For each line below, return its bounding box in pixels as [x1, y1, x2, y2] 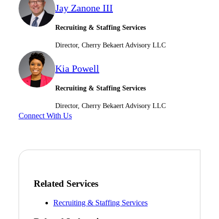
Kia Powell [55, 63, 99, 74]
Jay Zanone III [55, 2, 113, 13]
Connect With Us [19, 111, 72, 120]
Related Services [34, 178, 98, 189]
